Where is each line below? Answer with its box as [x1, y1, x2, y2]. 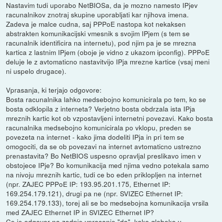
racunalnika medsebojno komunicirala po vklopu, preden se [6, 122, 192, 133]
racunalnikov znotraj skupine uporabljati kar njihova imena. [6, 9, 189, 20]
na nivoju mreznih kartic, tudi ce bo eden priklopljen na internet [6, 169, 202, 180]
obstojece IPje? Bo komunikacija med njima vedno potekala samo [6, 160, 210, 170]
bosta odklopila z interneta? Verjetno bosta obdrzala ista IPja [6, 104, 196, 114]
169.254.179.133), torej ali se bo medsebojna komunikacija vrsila [6, 198, 209, 208]
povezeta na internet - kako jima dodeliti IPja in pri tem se [6, 132, 185, 142]
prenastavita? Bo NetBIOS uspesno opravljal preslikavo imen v [6, 151, 202, 161]
